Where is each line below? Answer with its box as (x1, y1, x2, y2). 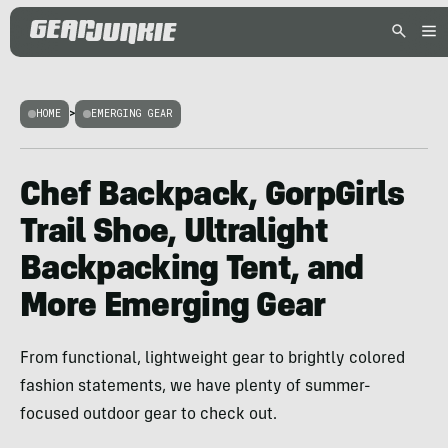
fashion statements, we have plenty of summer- (20, 379, 371, 395)
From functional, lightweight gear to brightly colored (20, 351, 405, 367)
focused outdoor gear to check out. (20, 407, 277, 423)
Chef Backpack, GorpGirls (20, 180, 405, 214)
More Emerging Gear (20, 291, 326, 325)
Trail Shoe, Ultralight (20, 217, 328, 251)
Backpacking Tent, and (20, 254, 364, 288)
